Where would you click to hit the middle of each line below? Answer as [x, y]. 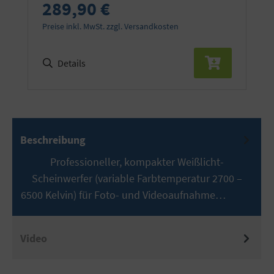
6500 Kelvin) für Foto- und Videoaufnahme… [124, 194]
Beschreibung [53, 139]
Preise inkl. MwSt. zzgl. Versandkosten [110, 27]
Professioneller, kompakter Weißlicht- [137, 161]
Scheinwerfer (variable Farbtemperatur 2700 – [137, 178]
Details [72, 63]
